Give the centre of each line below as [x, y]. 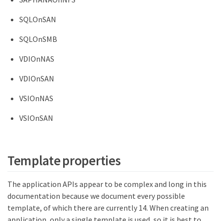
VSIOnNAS [36, 98]
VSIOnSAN [36, 118]
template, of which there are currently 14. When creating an [108, 208]
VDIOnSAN [37, 79]
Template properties [64, 160]
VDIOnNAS [37, 59]
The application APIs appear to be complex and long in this [107, 184]
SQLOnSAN [38, 19]
